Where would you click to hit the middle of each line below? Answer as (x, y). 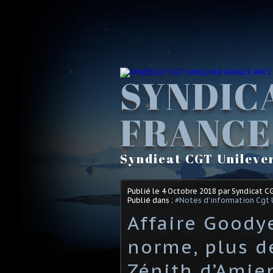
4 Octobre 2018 (189, 191)
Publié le (144, 191)
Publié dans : (151, 200)
